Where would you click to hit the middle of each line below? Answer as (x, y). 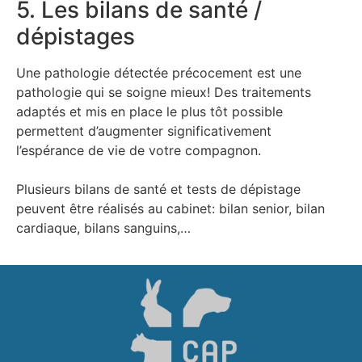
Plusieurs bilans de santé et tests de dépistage (158, 189)
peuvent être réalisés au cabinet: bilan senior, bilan (170, 209)
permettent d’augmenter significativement (144, 131)
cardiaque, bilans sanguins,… (103, 228)
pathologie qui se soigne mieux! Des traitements (164, 93)
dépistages (76, 37)
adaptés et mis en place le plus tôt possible (149, 112)
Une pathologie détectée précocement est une (159, 73)
